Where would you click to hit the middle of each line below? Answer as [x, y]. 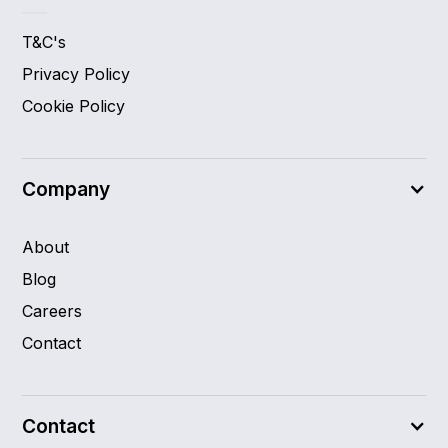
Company [66, 189]
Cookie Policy [74, 106]
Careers [52, 311]
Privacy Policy [76, 74]
